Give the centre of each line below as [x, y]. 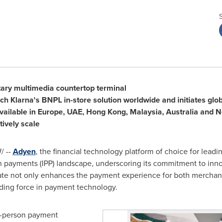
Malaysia [146, 112]
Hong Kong [106, 112]
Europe [50, 112]
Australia [182, 112]
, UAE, [74, 112]
